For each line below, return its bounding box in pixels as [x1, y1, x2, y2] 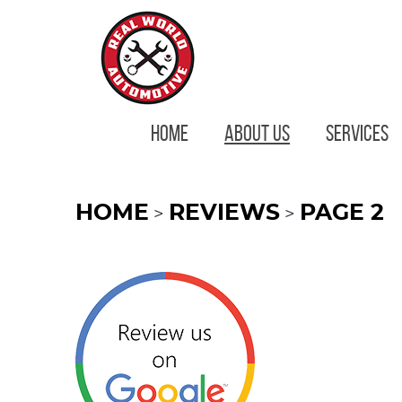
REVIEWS [169, 202, 280, 224]
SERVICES [326, 121, 389, 145]
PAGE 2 [300, 202, 384, 224]
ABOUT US [224, 121, 290, 145]
